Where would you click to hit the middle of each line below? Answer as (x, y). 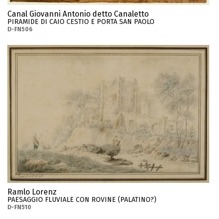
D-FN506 (20, 29)
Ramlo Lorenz (32, 192)
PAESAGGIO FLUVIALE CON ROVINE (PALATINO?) (82, 200)
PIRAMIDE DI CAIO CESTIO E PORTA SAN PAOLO (81, 22)
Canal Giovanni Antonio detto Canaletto (78, 14)
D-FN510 (19, 208)
